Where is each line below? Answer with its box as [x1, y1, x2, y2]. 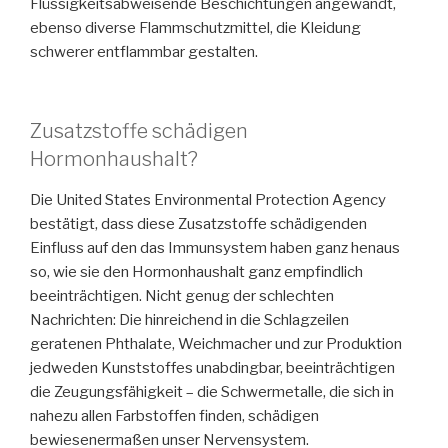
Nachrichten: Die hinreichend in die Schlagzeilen [30, 310, 349, 329]
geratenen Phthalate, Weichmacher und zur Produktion [30, 334, 402, 353]
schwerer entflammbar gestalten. [30, 43, 258, 62]
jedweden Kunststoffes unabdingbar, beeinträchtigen [30, 358, 395, 377]
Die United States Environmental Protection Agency [30, 190, 386, 209]
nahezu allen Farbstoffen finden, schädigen [30, 406, 319, 425]
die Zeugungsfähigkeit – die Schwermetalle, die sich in [30, 382, 394, 401]
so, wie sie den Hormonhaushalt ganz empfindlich [30, 262, 363, 281]
